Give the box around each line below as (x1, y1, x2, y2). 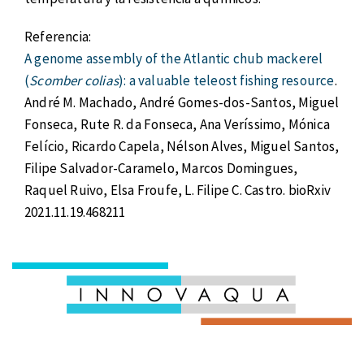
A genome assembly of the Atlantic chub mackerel (24, 49, 323, 67)
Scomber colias (29, 71, 119, 89)
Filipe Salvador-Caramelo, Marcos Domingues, (24, 158, 298, 177)
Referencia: (24, 27, 92, 45)
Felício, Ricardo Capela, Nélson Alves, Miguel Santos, (24, 136, 340, 155)
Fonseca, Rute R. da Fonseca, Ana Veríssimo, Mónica (24, 115, 331, 133)
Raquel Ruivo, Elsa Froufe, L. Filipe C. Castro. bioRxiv (24, 180, 331, 199)
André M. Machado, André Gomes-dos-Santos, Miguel (24, 93, 340, 111)
